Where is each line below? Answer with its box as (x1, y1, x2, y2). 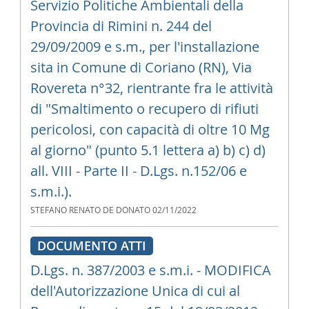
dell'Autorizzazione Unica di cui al (30, 281, 240, 300)
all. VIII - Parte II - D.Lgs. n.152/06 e (30, 161, 247, 180)
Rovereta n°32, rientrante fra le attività (30, 79, 273, 97)
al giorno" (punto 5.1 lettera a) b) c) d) (30, 141, 266, 159)
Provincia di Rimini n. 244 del (30, 17, 212, 35)
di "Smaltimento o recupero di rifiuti (30, 99, 259, 118)
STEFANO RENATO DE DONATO (30, 205, 150, 215)
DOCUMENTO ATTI (37, 237, 146, 254)
